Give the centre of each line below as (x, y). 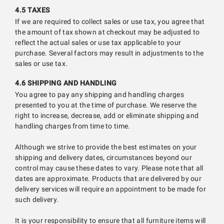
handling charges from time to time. (73, 126)
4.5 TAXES (32, 10)
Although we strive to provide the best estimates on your (106, 147)
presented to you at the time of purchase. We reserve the (106, 105)
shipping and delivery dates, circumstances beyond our (103, 158)
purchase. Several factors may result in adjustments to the (109, 53)
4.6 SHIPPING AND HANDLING (66, 83)
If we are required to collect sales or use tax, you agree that (110, 22)
